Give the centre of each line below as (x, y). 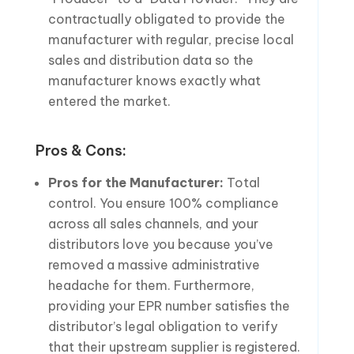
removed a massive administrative (154, 264)
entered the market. (109, 101)
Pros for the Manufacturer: (136, 182)
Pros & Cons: (81, 150)
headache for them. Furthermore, (151, 285)
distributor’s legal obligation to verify (162, 326)
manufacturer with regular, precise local (171, 39)
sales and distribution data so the (151, 60)
